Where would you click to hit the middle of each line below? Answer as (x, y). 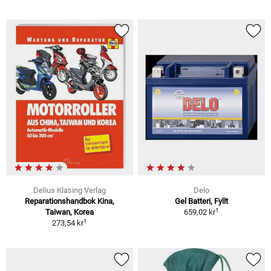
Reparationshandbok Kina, (70, 201)
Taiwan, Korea (70, 212)
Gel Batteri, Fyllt (201, 201)
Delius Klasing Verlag (70, 191)
